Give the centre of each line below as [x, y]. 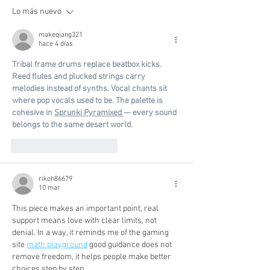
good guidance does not [130, 245]
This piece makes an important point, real [86, 209]
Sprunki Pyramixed [89, 113]
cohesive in [33, 113]
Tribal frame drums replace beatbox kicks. [88, 65]
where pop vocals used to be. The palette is [88, 101]
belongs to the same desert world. [72, 125]
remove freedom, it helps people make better [93, 257]
